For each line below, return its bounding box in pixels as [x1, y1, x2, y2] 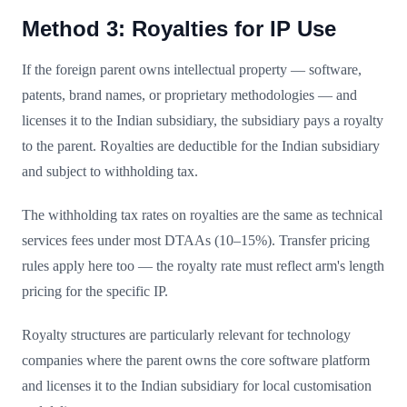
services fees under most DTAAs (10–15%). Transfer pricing [22, 232, 370, 248]
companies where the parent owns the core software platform [22, 352, 370, 368]
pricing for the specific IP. [22, 283, 168, 299]
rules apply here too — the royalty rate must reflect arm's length [22, 257, 384, 273]
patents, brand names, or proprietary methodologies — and [22, 86, 357, 103]
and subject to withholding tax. [22, 163, 198, 179]
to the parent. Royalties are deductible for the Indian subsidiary [22, 137, 380, 154]
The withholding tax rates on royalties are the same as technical [22, 206, 382, 223]
